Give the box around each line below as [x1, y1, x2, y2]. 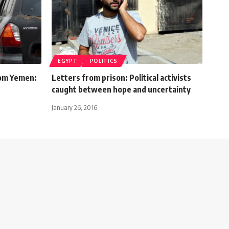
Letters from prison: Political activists [52, 72, 191, 83]
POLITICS [89, 57, 118, 64]
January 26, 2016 [52, 103, 97, 111]
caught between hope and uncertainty [52, 84, 191, 95]
